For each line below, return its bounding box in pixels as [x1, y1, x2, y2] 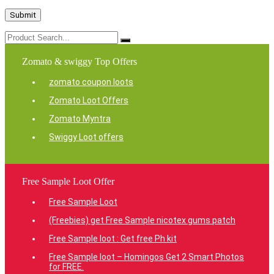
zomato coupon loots [49, 77, 133, 87]
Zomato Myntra [49, 114, 111, 124]
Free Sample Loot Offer [22, 176, 114, 187]
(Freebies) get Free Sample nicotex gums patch [49, 215, 235, 226]
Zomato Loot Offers [49, 95, 128, 106]
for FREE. [49, 262, 84, 272]
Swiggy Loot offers [49, 132, 124, 143]
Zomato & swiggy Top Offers [22, 56, 137, 67]
